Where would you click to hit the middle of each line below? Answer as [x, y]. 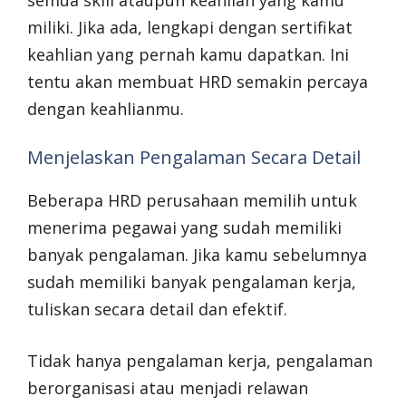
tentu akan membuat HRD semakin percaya [198, 82]
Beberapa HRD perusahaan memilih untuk [192, 201]
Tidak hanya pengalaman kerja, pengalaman [200, 361]
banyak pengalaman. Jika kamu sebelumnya [197, 255]
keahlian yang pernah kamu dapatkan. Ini [188, 55]
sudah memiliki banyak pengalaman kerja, [192, 282]
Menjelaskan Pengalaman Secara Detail [194, 158]
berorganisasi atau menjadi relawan [168, 388]
